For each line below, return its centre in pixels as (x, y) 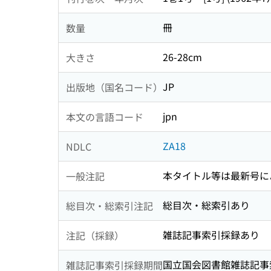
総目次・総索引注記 (109, 205)
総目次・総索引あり (206, 205)
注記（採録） (95, 235)
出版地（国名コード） (114, 87)
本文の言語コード (105, 116)
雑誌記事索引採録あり (211, 235)
